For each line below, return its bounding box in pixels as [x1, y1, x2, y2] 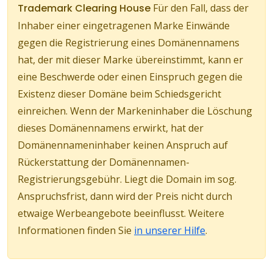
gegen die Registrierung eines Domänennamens [18, 36, 239, 50]
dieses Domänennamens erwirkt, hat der [18, 121, 204, 135]
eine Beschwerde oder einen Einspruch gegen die [18, 70, 243, 84]
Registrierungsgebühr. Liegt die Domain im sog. [18, 172, 236, 186]
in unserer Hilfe [134, 224, 205, 238]
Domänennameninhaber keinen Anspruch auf [18, 138, 228, 152]
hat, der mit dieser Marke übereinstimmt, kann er [18, 53, 243, 67]
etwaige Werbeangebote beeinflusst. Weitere [18, 207, 224, 221]
